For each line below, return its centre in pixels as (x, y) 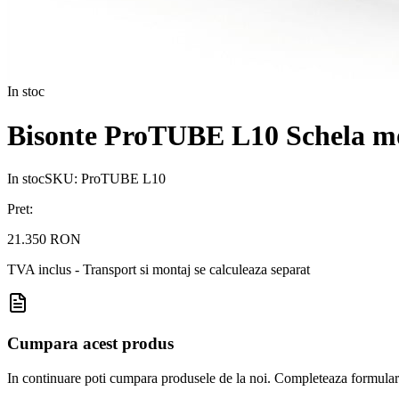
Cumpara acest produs (90, 343)
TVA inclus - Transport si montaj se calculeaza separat (159, 270)
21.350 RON (44, 240)
